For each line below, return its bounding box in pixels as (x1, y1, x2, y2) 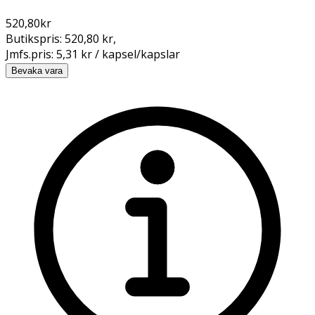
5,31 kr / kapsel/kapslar (56, 46, 180, 62)
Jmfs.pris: (6, 46, 56, 62)
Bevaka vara (11, 65, 63, 76)
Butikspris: (6, 30, 65, 46)
